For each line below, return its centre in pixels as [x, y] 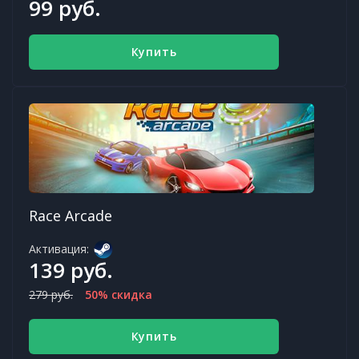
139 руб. [71, 270]
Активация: [59, 249]
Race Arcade [71, 216]
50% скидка [119, 295]
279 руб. [51, 295]
